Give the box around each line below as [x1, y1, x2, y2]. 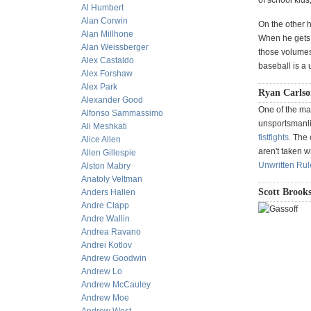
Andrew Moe [81, 293, 129, 303]
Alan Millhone [81, 29, 133, 39]
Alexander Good [81, 95, 143, 105]
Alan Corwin [81, 16, 128, 26]
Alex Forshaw [81, 69, 133, 78]
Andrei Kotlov [81, 240, 132, 250]
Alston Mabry [81, 161, 131, 171]
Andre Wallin [81, 214, 130, 224]
